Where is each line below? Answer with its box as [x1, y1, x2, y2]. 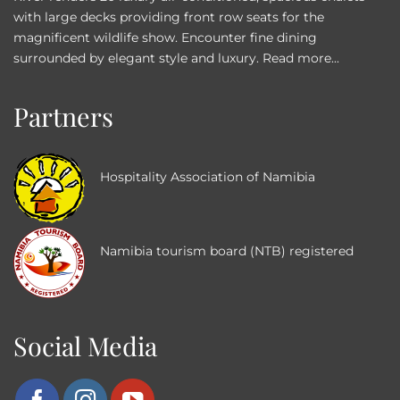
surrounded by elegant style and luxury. [13, 49, 262, 66]
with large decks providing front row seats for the [13, 8, 324, 25]
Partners [13, 98, 113, 133]
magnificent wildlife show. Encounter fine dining [13, 29, 317, 46]
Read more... [262, 49, 339, 66]
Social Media [13, 328, 157, 362]
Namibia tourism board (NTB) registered [99, 243, 354, 260]
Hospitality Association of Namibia [99, 168, 315, 185]
